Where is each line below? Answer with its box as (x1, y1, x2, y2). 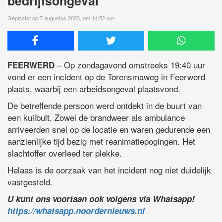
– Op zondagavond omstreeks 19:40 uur (55, 58, 205, 71)
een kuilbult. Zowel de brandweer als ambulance (7, 111, 185, 123)
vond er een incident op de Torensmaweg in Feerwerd (7, 70, 205, 83)
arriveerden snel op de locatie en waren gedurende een (7, 122, 210, 135)
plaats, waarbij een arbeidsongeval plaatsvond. (7, 82, 180, 95)
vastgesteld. (7, 175, 53, 188)
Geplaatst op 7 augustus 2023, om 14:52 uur (7, 13, 114, 22)
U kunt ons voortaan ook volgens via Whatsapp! (7, 192, 195, 205)
